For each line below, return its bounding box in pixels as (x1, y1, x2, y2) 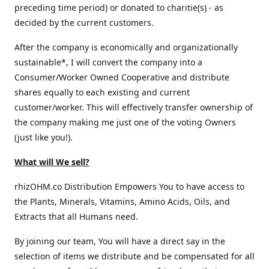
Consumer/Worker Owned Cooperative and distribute (14, 71, 229, 83)
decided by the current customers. (14, 17, 154, 28)
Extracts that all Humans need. (14, 211, 138, 222)
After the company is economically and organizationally (14, 41, 238, 53)
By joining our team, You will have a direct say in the (14, 235, 225, 247)
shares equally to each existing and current (14, 86, 190, 98)
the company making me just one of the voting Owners (14, 116, 236, 128)
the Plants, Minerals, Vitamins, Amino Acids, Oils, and (14, 196, 230, 207)
